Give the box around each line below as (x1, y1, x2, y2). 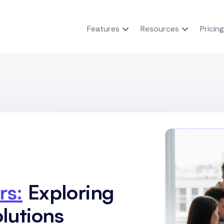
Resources (140, 23, 179, 34)
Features (87, 23, 119, 34)
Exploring (27, 179, 114, 204)
